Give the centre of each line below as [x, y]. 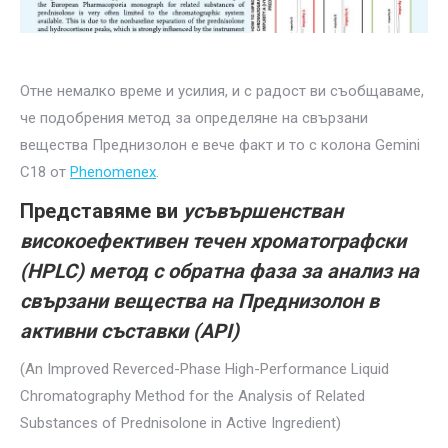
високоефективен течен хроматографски [213, 241]
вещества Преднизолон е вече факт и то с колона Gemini [220, 145]
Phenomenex [113, 172]
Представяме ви [101, 211]
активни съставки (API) [129, 331]
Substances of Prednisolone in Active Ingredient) [180, 423]
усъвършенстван [263, 211]
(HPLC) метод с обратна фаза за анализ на [219, 271]
